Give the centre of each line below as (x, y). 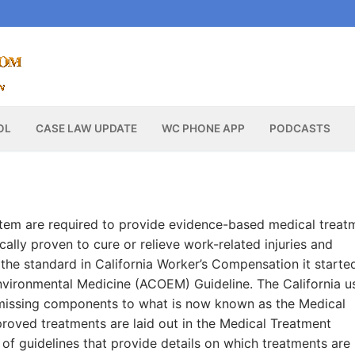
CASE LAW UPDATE (86, 129)
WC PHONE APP (203, 129)
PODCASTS (300, 129)
